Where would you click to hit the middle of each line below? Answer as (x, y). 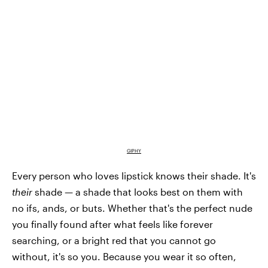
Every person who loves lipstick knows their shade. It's (134, 175)
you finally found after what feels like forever (112, 224)
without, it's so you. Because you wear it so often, (124, 256)
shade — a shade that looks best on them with (138, 191)
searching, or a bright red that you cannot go (114, 240)
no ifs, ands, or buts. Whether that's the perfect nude (132, 208)
